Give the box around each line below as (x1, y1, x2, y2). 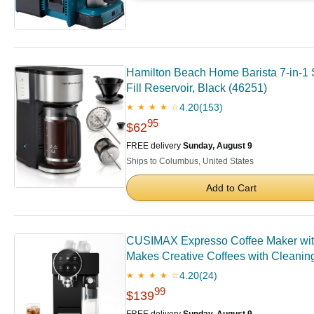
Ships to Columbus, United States (126, 156, 254, 167)
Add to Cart (206, 182, 257, 194)
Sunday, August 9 (183, 141, 252, 151)
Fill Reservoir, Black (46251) (126, 82, 267, 95)
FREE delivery (126, 141, 183, 151)
